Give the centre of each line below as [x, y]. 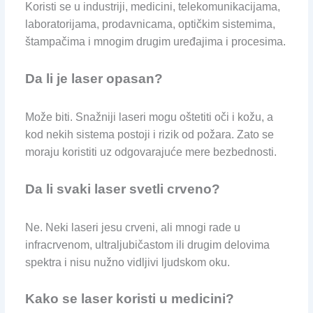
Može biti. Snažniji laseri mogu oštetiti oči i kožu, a [149, 117]
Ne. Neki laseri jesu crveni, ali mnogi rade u [132, 227]
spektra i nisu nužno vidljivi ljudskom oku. [127, 262]
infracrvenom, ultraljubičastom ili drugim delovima [147, 245]
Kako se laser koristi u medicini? [129, 299]
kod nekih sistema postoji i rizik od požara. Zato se [149, 135]
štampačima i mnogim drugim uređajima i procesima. [155, 42]
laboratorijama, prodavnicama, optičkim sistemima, [150, 24]
